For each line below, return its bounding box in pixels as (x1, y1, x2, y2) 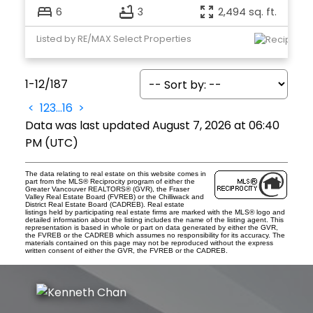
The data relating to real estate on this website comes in (24, 169, 206, 177)
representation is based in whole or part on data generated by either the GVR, (24, 223, 278, 231)
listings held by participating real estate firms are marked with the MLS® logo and (24, 208, 285, 216)
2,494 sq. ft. (218, 4, 277, 19)
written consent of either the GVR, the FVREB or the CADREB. (24, 246, 228, 254)
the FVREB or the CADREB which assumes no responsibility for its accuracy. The (24, 231, 285, 239)
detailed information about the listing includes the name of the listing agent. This (24, 215, 284, 224)
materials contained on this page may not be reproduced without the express (24, 238, 273, 247)
